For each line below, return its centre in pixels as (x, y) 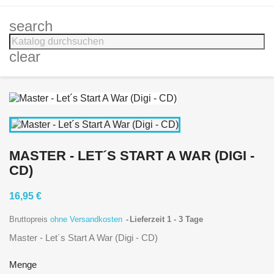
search (31, 26)
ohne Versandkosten (87, 219)
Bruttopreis (30, 219)
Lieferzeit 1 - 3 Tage (166, 219)
